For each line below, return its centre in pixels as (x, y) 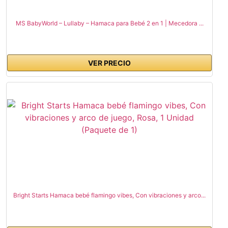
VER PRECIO (109, 63)
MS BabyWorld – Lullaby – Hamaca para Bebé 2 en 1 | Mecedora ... (109, 23)
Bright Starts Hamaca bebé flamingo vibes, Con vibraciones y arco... (109, 195)
